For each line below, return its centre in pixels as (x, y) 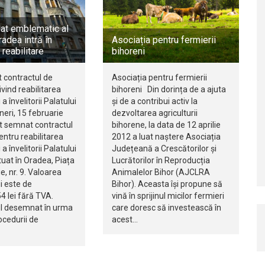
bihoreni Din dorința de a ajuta (169, 90)
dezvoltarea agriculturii (154, 113)
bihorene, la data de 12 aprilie (166, 125)
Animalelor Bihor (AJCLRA (161, 172)
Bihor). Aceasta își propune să (167, 184)
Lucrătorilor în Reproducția (161, 161)
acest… (125, 220)
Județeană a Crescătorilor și (164, 149)
